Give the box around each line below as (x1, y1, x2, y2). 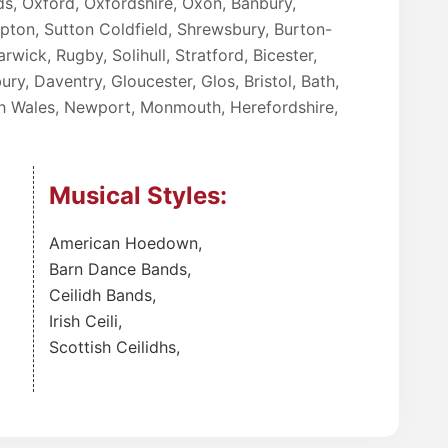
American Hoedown (49, 232, 198, 253)
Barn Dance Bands (49, 258, 187, 279)
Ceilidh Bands (49, 284, 152, 305)
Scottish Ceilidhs (49, 336, 176, 357)
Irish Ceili (49, 310, 118, 331)
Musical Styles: (49, 180, 227, 210)
